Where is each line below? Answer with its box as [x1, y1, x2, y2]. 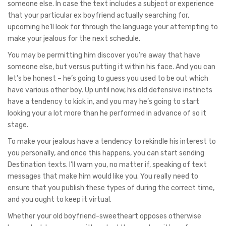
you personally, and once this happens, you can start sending [8, 148, 204, 157]
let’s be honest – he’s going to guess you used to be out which [8, 74, 208, 83]
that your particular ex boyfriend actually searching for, [8, 11, 189, 20]
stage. [8, 120, 28, 129]
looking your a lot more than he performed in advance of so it [8, 108, 206, 118]
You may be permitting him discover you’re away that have [8, 50, 200, 60]
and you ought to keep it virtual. [8, 195, 111, 204]
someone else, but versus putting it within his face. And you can [8, 62, 215, 71]
